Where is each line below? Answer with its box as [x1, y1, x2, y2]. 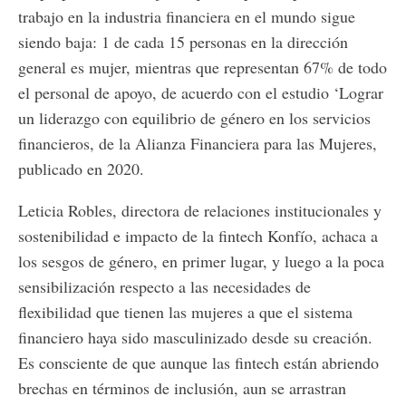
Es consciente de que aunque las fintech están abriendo [18, 351, 379, 373]
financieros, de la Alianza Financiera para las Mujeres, [18, 131, 377, 154]
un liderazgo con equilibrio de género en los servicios [18, 106, 371, 129]
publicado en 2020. [18, 157, 144, 179]
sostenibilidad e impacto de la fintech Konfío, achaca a [18, 224, 378, 246]
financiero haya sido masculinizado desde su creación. [18, 325, 372, 348]
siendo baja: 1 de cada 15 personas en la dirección [18, 30, 348, 53]
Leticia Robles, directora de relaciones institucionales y [18, 198, 382, 221]
